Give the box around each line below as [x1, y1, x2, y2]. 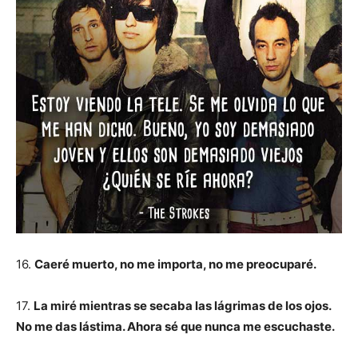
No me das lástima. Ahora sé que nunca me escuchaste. [16, 319, 335, 334]
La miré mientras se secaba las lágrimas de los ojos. [34, 298, 331, 313]
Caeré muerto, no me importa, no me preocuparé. [34, 257, 316, 272]
